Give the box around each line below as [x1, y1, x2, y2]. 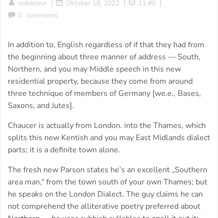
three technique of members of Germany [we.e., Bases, [8, 88, 201, 99]
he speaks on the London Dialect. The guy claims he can [8, 189, 203, 200]
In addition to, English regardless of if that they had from [8, 39, 204, 51]
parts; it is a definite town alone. [8, 145, 120, 156]
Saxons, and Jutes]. [8, 100, 74, 111]
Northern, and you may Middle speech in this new [8, 64, 181, 75]
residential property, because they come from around [8, 76, 193, 87]
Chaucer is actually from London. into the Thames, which [8, 120, 206, 131]
